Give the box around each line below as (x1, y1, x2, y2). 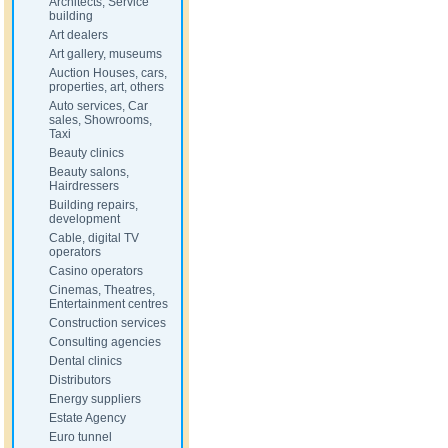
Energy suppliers (49, 392, 141, 406)
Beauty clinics (49, 146, 124, 160)
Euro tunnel (49, 430, 112, 444)
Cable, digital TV (49, 231, 139, 245)
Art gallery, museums (49, 47, 162, 61)
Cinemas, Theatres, (49, 283, 155, 297)
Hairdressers (49, 179, 119, 193)
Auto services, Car (49, 99, 148, 113)
